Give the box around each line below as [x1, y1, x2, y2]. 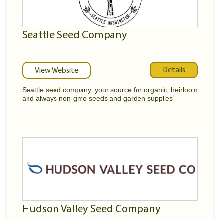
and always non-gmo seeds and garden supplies [22, 94, 173, 102]
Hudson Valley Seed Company [22, 204, 160, 215]
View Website [35, 67, 78, 75]
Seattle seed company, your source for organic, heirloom [22, 86, 198, 94]
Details [163, 66, 185, 74]
